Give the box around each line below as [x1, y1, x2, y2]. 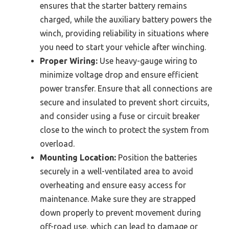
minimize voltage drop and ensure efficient [40, 70, 198, 79]
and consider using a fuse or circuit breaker [40, 111, 200, 121]
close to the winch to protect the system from [40, 125, 209, 134]
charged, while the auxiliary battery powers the [40, 14, 212, 24]
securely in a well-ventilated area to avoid [40, 166, 193, 176]
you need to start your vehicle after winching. [40, 42, 206, 52]
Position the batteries [116, 152, 197, 162]
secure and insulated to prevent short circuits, [40, 97, 210, 107]
